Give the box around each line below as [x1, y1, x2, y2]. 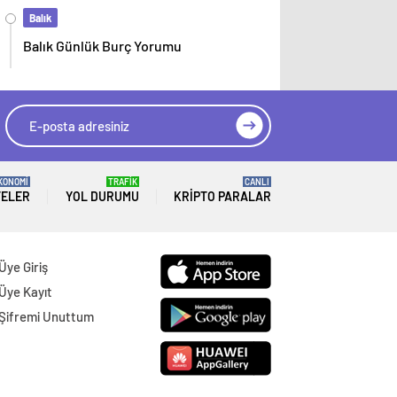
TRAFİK [107, 176, 137, 188]
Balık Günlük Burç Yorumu [23, 37, 182, 55]
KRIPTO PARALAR [174, 189, 271, 205]
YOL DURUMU [65, 189, 139, 205]
